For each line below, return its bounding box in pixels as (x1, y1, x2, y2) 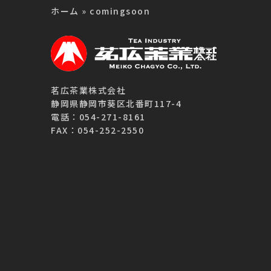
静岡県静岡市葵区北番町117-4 (51, 97, 182, 110)
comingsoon (87, 5, 151, 18)
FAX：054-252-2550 (51, 124, 145, 137)
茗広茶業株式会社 (51, 84, 126, 97)
